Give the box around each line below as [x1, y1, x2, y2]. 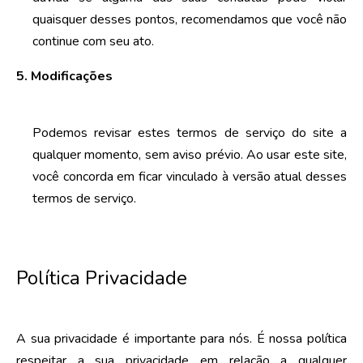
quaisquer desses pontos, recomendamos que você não [32, 10, 348, 28]
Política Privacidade [15, 264, 187, 291]
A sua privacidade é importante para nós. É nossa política [15, 329, 348, 348]
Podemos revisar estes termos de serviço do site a [32, 123, 348, 142]
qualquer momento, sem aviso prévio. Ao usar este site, [32, 145, 348, 164]
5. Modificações [15, 66, 113, 85]
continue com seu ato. [32, 32, 154, 50]
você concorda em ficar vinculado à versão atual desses [32, 167, 348, 186]
